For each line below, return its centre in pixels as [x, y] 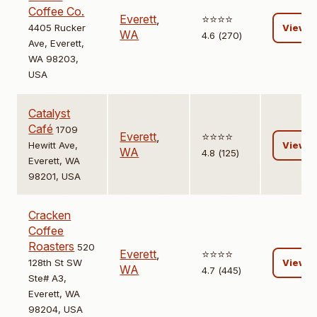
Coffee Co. [57, 12]
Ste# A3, [48, 278]
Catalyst [50, 114]
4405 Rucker [57, 28]
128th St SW [56, 263]
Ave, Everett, [57, 44]
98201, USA [55, 177]
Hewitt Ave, [53, 145]
